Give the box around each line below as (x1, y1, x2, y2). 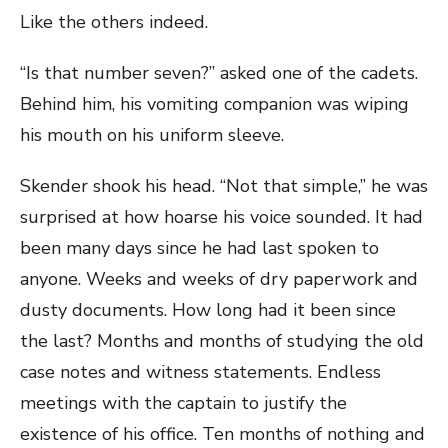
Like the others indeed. (20, 10, 208, 34)
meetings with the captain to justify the (20, 391, 347, 415)
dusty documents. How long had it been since (20, 298, 396, 322)
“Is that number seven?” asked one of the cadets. (20, 61, 418, 85)
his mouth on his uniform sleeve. (20, 123, 284, 147)
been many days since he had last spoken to (20, 236, 379, 260)
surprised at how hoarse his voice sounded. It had (20, 205, 423, 229)
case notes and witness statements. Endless (20, 360, 381, 384)
